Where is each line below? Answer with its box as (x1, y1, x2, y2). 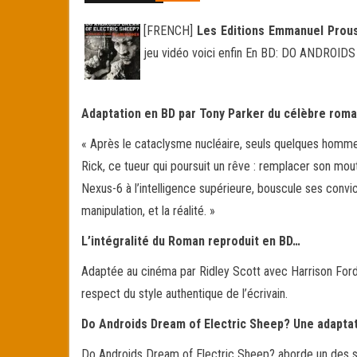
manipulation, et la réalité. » (81, 203, 215, 218)
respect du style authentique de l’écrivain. (81, 286, 288, 301)
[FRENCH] (143, 23, 197, 38)
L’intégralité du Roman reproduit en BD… (81, 233, 300, 249)
